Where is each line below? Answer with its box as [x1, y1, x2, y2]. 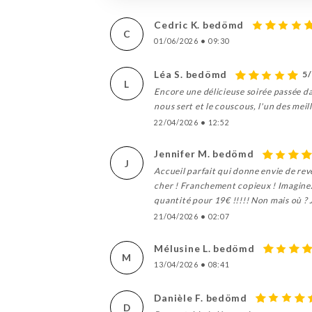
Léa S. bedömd [154, 68, 227, 81]
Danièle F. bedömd [154, 292, 247, 304]
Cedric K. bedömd [154, 18, 244, 31]
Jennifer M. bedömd [154, 148, 254, 160]
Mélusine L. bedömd [154, 242, 255, 254]
